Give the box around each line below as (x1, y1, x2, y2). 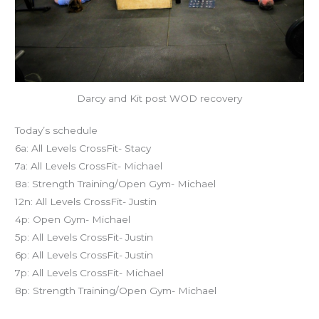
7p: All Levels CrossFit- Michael (15, 267, 164, 279)
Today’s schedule (15, 125, 98, 137)
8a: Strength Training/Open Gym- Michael (15, 178, 216, 190)
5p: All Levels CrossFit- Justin (15, 231, 154, 244)
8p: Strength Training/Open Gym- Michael (15, 285, 217, 297)
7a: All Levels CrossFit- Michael (15, 160, 163, 172)
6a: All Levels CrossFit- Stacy (15, 142, 152, 155)
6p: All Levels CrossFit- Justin (15, 249, 154, 261)
